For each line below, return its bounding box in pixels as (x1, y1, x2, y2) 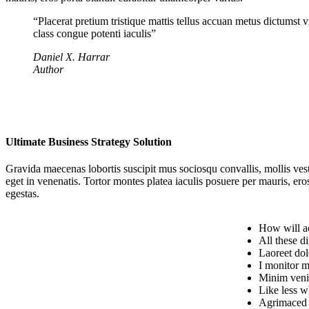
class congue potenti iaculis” (33, 27, 156, 39)
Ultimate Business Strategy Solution (6, 135, 172, 148)
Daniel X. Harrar (33, 50, 110, 63)
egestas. (6, 188, 39, 200)
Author (33, 63, 63, 75)
